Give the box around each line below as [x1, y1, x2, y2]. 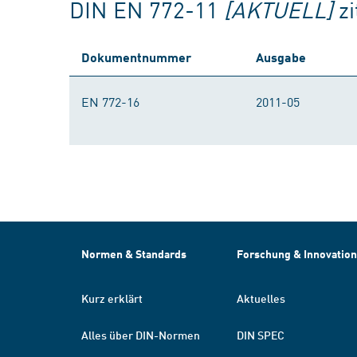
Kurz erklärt [81, 291, 143, 305]
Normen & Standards [81, 247, 186, 261]
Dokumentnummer [81, 49, 191, 65]
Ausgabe [256, 49, 306, 65]
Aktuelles [237, 291, 285, 305]
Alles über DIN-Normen [81, 328, 200, 342]
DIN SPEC [237, 328, 284, 342]
